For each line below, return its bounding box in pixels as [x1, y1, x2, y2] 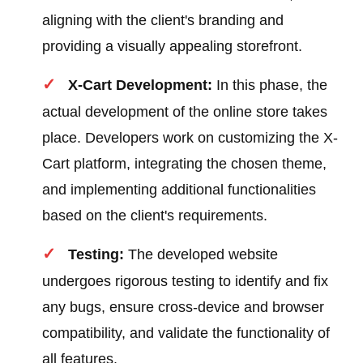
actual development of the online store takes [42, 104, 328, 121]
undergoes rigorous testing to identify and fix [42, 273, 329, 290]
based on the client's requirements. [42, 207, 268, 224]
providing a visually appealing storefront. [42, 38, 303, 55]
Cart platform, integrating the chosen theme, [42, 156, 327, 173]
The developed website [124, 246, 279, 263]
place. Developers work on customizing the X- [42, 130, 339, 147]
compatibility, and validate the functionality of [42, 325, 331, 342]
